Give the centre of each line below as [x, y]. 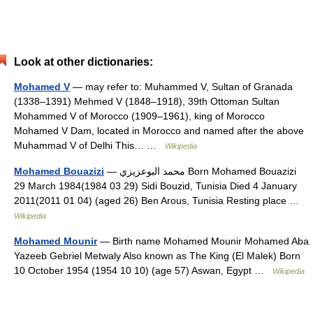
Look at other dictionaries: [83, 62]
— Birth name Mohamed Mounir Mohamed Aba [203, 241]
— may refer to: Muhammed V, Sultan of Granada [181, 87]
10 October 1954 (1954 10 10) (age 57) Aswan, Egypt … [143, 271]
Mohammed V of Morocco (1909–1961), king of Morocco [139, 116]
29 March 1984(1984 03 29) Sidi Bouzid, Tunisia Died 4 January [155, 186]
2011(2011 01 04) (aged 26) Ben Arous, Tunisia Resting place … [159, 201]
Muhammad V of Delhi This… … [89, 146]
